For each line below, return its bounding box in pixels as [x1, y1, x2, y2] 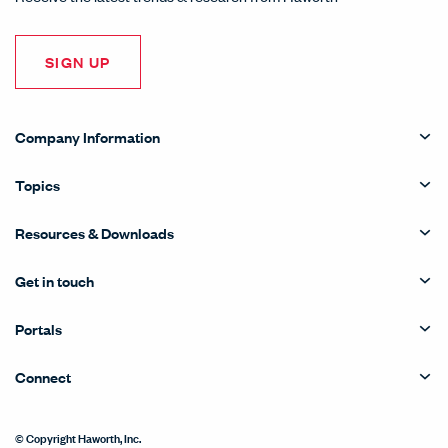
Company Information [15, 126, 160, 147]
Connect [15, 366, 71, 387]
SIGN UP [45, 51, 111, 72]
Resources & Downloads [15, 222, 174, 243]
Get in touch [15, 270, 94, 291]
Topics [15, 174, 60, 195]
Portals [15, 318, 62, 339]
